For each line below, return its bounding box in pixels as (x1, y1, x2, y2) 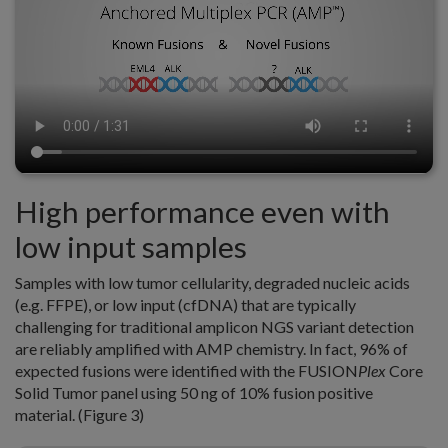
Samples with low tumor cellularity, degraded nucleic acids (15, 272, 410, 292)
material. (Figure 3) (15, 404, 147, 424)
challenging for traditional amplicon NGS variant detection (15, 316, 414, 336)
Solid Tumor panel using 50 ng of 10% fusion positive (15, 382, 373, 402)
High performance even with (15, 193, 390, 229)
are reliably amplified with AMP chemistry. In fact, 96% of (15, 338, 408, 358)
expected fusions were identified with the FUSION (15, 360, 358, 380)
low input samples (15, 228, 247, 264)
